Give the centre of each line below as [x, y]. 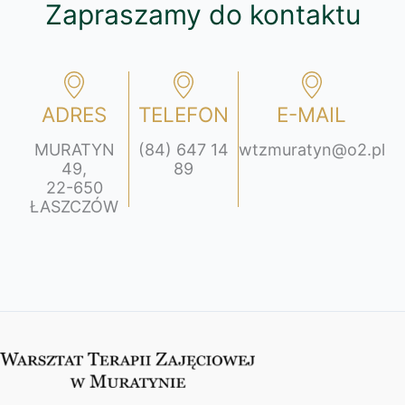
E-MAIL [311, 114]
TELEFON [183, 114]
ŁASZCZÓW [75, 206]
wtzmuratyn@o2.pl [311, 149]
